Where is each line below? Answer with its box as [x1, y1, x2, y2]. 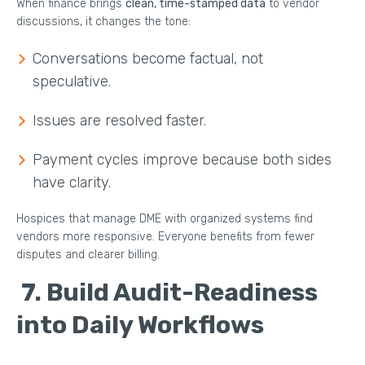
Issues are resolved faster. [33, 111, 206, 130]
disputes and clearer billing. [16, 247, 160, 262]
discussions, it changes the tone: [16, 14, 191, 29]
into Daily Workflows [16, 310, 264, 340]
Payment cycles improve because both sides [33, 150, 332, 169]
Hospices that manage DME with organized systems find [16, 211, 313, 226]
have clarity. [33, 173, 111, 191]
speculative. [33, 72, 111, 90]
